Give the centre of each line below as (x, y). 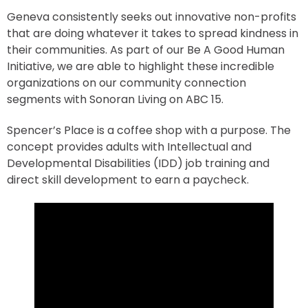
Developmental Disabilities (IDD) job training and (138, 163)
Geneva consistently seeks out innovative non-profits (152, 17)
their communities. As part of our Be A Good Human (146, 50)
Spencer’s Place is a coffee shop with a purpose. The (149, 130)
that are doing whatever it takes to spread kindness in (153, 33)
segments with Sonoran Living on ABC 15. (115, 99)
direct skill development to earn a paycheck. (128, 179)
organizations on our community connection (126, 83)
